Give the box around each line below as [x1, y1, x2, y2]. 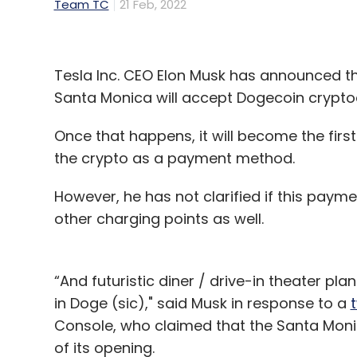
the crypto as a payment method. [53, 148, 299, 169]
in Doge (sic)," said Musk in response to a [53, 293, 351, 314]
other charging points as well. [53, 209, 268, 229]
